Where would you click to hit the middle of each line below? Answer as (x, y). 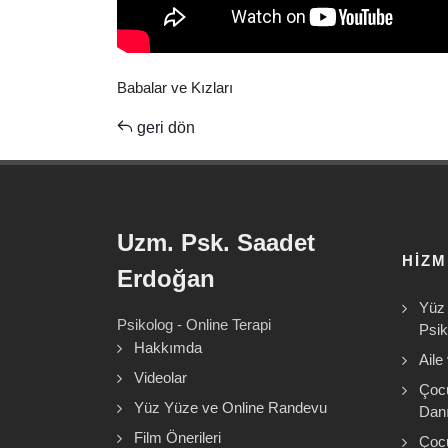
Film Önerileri (177, 437)
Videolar (160, 377)
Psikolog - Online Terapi (194, 324)
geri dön (164, 127)
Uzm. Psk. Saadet (216, 242)
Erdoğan (166, 278)
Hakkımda (168, 347)
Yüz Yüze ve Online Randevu (230, 407)
